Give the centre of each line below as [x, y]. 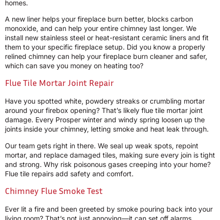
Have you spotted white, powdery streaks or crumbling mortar [105, 101]
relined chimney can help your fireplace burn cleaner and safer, [106, 56]
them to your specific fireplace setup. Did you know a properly [105, 47]
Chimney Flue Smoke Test [54, 191]
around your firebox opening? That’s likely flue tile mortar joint [104, 110]
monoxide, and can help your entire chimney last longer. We [101, 28]
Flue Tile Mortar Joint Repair [59, 83]
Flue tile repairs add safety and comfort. [69, 173]
